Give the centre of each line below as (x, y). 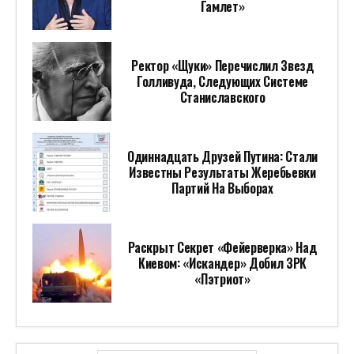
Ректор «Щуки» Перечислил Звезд (222, 66)
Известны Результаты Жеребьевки (222, 173)
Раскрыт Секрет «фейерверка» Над (222, 248)
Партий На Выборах (222, 188)
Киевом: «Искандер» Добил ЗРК (222, 264)
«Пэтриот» (222, 279)
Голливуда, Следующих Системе (222, 82)
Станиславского (222, 98)
